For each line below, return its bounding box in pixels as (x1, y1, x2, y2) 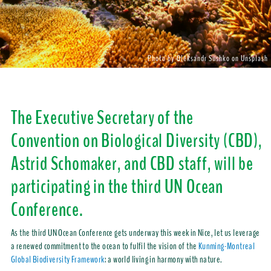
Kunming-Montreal (198, 240, 255, 253)
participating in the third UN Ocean (10, 174, 223, 200)
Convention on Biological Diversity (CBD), (10, 128, 263, 154)
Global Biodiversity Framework (10, 253, 105, 267)
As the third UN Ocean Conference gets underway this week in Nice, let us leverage (10, 226, 260, 240)
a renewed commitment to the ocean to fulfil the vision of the (10, 240, 198, 253)
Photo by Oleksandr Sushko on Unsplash (148, 53, 268, 65)
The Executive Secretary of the (10, 105, 194, 131)
